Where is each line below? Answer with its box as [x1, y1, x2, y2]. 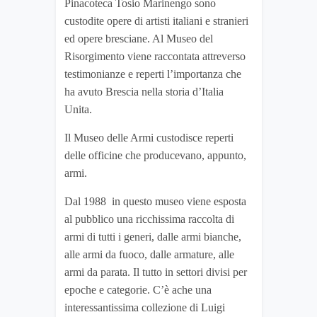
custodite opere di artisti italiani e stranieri [64, 15, 248, 28]
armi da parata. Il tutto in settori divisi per [64, 266, 247, 279]
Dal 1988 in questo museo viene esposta [64, 195, 246, 208]
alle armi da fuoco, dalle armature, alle [64, 248, 234, 261]
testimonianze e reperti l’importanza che [64, 68, 241, 81]
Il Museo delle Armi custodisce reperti [64, 132, 234, 144]
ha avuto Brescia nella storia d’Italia [64, 86, 224, 98]
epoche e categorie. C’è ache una [64, 284, 212, 296]
